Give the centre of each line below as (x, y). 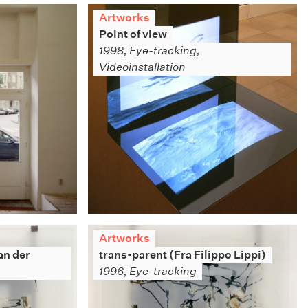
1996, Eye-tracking (147, 271)
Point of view (133, 34)
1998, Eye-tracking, (149, 51)
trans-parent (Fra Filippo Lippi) (182, 254)
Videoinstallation (142, 67)
